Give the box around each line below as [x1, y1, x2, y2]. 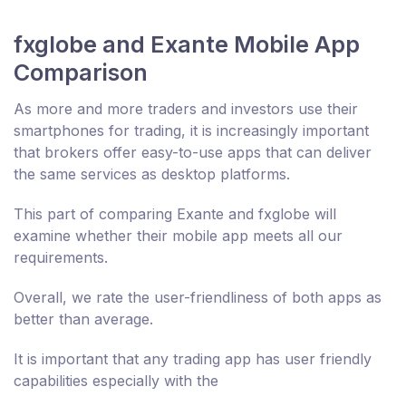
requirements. [14, 248, 108, 267]
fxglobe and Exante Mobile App [14, 31, 360, 59]
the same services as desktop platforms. [14, 165, 290, 184]
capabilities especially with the [14, 372, 218, 391]
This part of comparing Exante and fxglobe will [14, 205, 336, 224]
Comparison [14, 59, 148, 87]
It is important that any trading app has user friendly [14, 350, 372, 369]
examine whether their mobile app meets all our [14, 227, 343, 246]
